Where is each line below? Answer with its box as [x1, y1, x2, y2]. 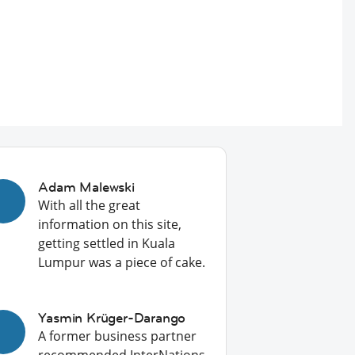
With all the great [38, 197, 141, 214]
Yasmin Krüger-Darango [38, 309, 186, 326]
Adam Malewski [38, 178, 135, 196]
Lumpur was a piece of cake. [38, 254, 206, 271]
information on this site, [38, 216, 182, 233]
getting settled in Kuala [38, 235, 176, 252]
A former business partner [38, 327, 197, 345]
